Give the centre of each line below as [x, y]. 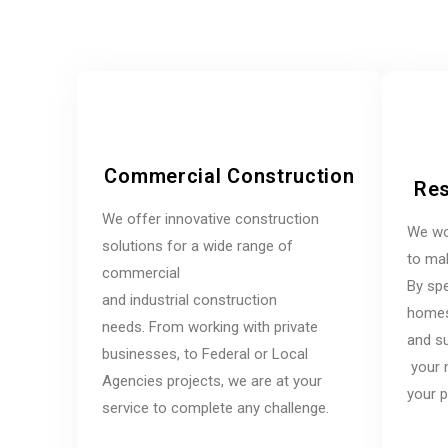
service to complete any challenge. [215, 407]
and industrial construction [189, 299]
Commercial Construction [229, 175]
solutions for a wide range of [197, 245]
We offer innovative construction [210, 218]
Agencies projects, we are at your [212, 380]
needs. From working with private [210, 326]
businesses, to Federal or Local [205, 353]
